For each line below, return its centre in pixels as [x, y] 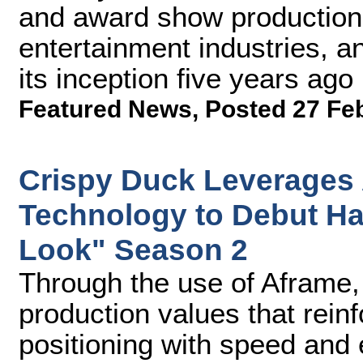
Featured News [105, 109]
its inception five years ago [186, 78]
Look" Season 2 [133, 250]
